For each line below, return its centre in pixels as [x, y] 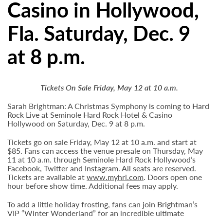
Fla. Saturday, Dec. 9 [99, 33]
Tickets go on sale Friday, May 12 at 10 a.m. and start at [102, 142]
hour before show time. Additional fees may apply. [93, 186]
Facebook [24, 168]
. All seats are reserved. [157, 168]
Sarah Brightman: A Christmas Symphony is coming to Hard [108, 106]
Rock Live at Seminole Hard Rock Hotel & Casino [90, 115]
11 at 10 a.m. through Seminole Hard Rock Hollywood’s [101, 159]
